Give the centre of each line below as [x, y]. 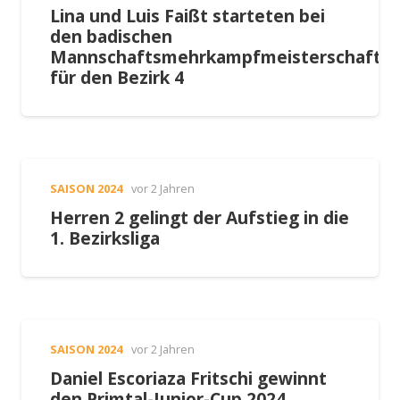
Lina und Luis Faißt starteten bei [187, 15]
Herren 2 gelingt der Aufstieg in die [200, 217]
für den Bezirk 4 [117, 77]
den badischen [111, 36]
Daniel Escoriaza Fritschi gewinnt [188, 378]
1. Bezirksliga [105, 237]
